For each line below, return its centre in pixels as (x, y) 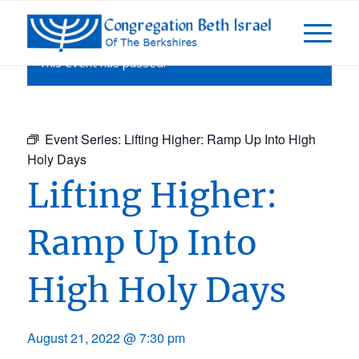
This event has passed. (102, 63)
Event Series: (84, 139)
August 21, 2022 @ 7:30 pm (106, 338)
